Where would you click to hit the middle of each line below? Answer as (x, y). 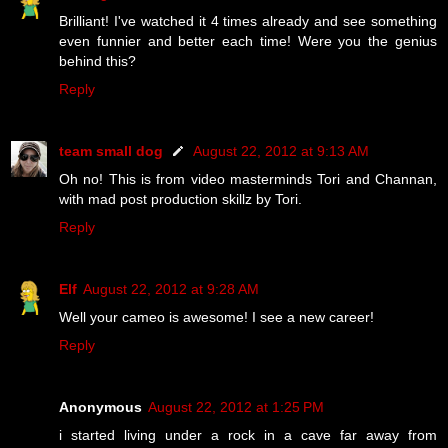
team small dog (111, 150)
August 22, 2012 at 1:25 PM (236, 406)
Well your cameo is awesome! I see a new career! (216, 316)
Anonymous (100, 406)
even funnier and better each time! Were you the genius (248, 40)
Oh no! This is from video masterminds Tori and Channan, (248, 178)
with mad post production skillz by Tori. (180, 198)
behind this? (97, 60)
